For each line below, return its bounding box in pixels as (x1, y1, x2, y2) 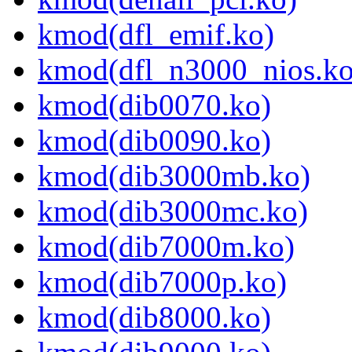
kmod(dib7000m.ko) (38, 229, 295, 264)
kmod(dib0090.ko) (38, 123, 271, 158)
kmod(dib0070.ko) (38, 88, 271, 123)
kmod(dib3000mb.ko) (38, 159, 310, 193)
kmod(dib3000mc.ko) (38, 194, 308, 229)
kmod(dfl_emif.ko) (38, 17, 274, 52)
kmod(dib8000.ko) (38, 300, 271, 335)
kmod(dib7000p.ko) (38, 265, 287, 299)
